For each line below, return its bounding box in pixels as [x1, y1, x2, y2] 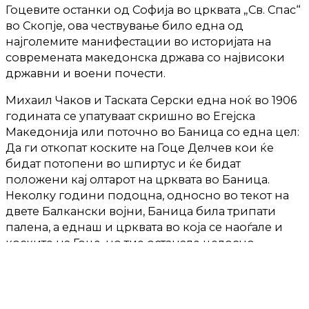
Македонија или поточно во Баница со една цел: [6, 125, 299, 139]
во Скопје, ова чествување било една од [6, 19, 243, 33]
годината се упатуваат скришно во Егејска [6, 109, 255, 123]
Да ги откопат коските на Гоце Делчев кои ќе [6, 141, 274, 155]
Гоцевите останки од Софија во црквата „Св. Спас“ [6, 3, 301, 17]
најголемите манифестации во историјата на [6, 34, 271, 49]
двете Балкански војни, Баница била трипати [6, 204, 276, 219]
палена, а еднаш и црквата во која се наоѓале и [6, 220, 283, 235]
